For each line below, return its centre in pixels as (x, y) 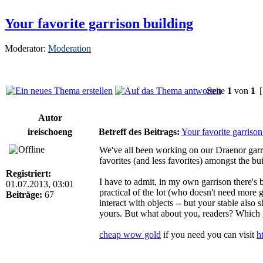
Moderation (70, 48)
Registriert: (28, 173)
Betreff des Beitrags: (139, 131)
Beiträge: (24, 194)
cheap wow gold (130, 234)
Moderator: (26, 48)
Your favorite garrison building (99, 23)
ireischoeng (50, 131)
